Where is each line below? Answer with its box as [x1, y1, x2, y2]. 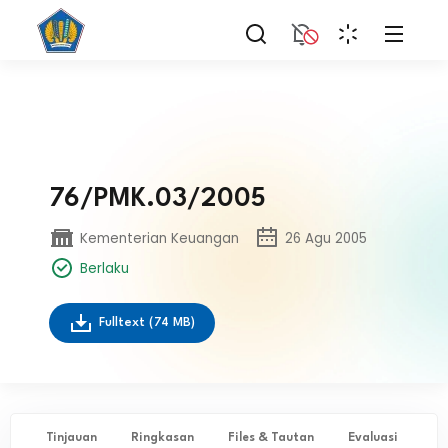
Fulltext [99, 316, 149, 329]
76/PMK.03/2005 [49, 186, 266, 212]
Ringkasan [131, 432, 194, 444]
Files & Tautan [228, 432, 314, 444]
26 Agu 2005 [285, 228, 367, 248]
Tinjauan [46, 432, 97, 444]
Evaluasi [348, 432, 398, 444]
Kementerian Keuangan [80, 228, 239, 248]
